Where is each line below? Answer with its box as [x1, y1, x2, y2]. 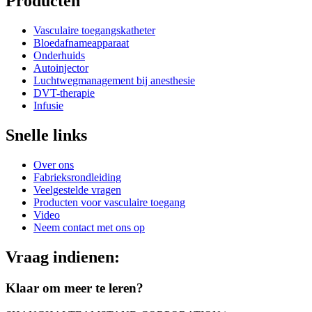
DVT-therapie [33, 87, 95, 100]
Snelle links [6, 126, 87, 145]
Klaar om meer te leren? [6, 280, 143, 295]
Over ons [33, 159, 74, 171]
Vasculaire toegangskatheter [33, 24, 155, 37]
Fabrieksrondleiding [33, 171, 121, 183]
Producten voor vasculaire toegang [33, 196, 185, 208]
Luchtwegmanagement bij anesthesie [33, 75, 195, 87]
